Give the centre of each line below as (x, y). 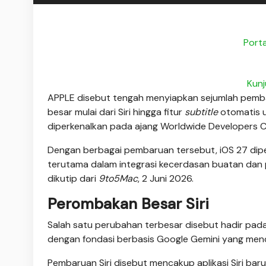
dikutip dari (73, 178)
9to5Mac (118, 178)
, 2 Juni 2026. (167, 178)
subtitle (201, 112)
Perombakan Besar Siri (128, 204)
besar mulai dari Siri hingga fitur (116, 112)
